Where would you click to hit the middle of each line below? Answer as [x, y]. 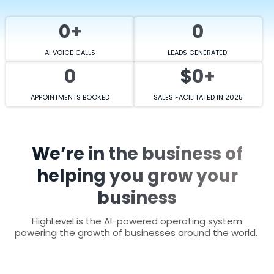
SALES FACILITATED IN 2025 [198, 97]
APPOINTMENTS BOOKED [70, 97]
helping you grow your [137, 176]
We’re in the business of [137, 154]
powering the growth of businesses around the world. [137, 232]
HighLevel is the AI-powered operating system [137, 221]
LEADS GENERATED [198, 52]
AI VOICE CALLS [70, 52]
